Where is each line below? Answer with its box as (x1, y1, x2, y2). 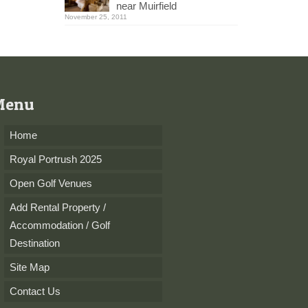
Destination (9, 237, 60, 250)
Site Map (9, 261, 49, 274)
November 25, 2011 (64, 13, 127, 21)
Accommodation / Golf (9, 219, 110, 232)
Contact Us (9, 285, 60, 298)
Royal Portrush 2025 (9, 153, 102, 166)
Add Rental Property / (9, 201, 106, 214)
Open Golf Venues (9, 177, 92, 190)
